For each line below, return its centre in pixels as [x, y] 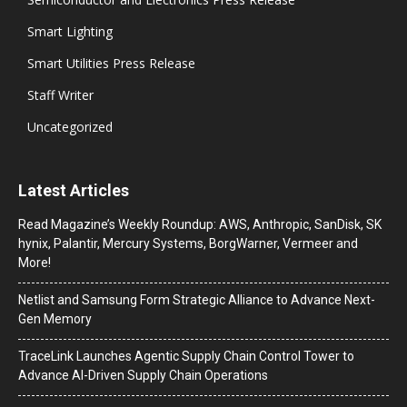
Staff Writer [60, 94]
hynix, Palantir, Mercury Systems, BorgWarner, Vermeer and [188, 243]
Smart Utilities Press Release [111, 63]
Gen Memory [55, 318]
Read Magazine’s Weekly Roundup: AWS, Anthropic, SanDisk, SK [200, 224]
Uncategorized [70, 126]
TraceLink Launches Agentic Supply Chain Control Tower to [186, 356]
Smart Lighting [70, 31]
